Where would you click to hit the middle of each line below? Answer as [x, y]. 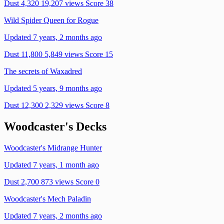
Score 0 [87, 181]
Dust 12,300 [23, 105]
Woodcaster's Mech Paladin [47, 198]
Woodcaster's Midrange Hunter [53, 147]
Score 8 [97, 105]
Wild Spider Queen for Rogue [51, 20]
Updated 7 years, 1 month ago [51, 164]
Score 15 [99, 54]
